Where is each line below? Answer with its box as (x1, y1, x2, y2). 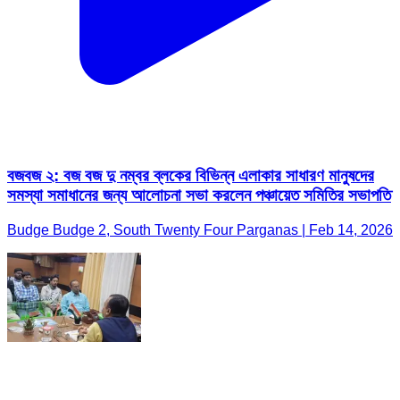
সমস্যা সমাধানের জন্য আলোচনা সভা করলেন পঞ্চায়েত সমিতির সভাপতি (7, 186, 391, 205)
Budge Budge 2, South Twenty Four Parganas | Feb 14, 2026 (7, 221, 393, 237)
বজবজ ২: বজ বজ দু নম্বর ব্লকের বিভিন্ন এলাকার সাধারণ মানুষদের (7, 166, 374, 186)
